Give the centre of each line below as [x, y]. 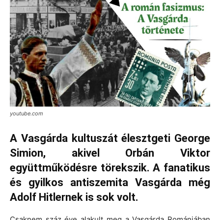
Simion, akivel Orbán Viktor [110, 153]
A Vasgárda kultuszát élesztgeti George [110, 138]
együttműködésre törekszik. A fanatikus [110, 167]
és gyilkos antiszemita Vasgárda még [110, 182]
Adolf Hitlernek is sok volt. [74, 197]
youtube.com [27, 113]
